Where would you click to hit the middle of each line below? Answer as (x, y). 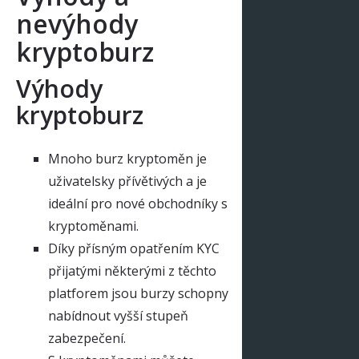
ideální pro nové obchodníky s (138, 204)
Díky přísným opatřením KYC (134, 249)
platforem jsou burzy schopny (138, 294)
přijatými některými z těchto (132, 271)
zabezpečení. (87, 339)
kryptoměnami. (93, 226)
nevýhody (77, 24)
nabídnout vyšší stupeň (118, 316)
